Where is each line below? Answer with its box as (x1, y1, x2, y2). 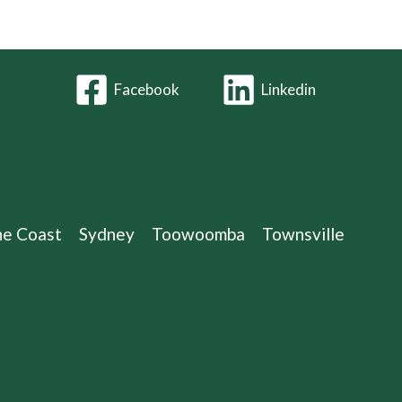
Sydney (79, 223, 135, 244)
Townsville (262, 223, 345, 244)
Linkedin (260, 80, 316, 100)
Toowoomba (152, 223, 245, 244)
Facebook (114, 80, 180, 100)
